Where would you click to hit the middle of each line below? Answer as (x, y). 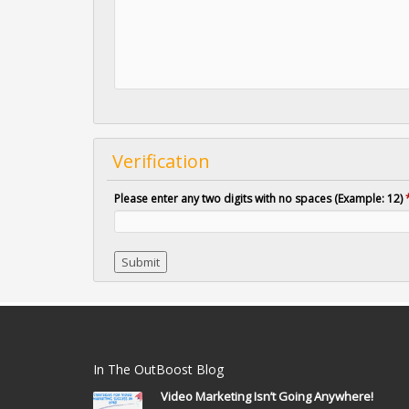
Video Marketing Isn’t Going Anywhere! (267, 396)
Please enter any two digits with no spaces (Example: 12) (260, 199)
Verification (161, 161)
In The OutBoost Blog (158, 369)
